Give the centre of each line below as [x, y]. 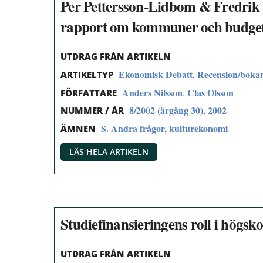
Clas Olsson [210, 92]
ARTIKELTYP [87, 74]
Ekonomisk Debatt [156, 74]
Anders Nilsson [152, 92]
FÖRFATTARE [89, 92]
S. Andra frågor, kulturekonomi [164, 129]
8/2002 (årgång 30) [166, 110]
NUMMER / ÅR [92, 111]
